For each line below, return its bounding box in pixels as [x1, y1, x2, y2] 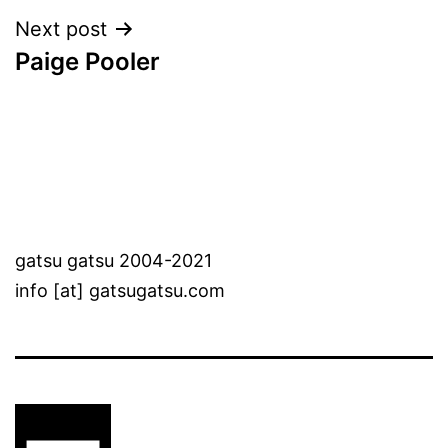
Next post [15, 16, 107, 41]
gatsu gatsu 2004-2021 [15, 250, 212, 272]
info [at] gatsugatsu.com [15, 280, 225, 302]
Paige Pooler [15, 46, 160, 76]
